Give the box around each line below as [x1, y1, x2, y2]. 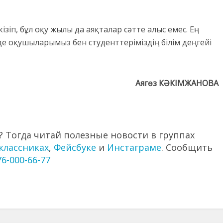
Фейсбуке [54, 141, 96, 154]
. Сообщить [161, 141, 213, 154]
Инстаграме [107, 141, 161, 154]
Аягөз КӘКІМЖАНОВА [135, 78, 219, 89]
